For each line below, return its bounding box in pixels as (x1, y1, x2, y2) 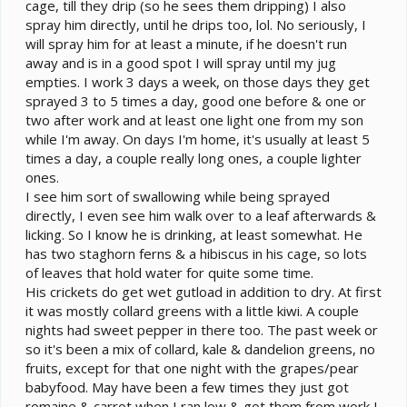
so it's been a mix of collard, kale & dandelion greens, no (25, 340, 375, 359)
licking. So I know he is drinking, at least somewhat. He (25, 225, 362, 244)
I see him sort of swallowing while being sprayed (25, 187, 330, 206)
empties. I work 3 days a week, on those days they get (25, 73, 370, 92)
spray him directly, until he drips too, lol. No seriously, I (25, 15, 366, 35)
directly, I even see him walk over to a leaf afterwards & (25, 206, 376, 225)
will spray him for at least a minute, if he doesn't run (25, 35, 347, 54)
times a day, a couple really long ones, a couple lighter (25, 149, 362, 168)
